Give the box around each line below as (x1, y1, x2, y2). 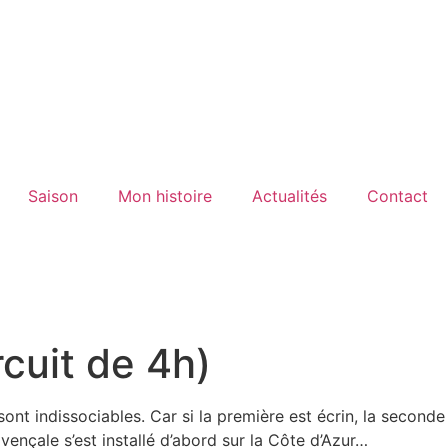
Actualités (252, 185, 327, 206)
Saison (28, 185, 78, 206)
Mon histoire (118, 185, 212, 206)
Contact (367, 185, 428, 206)
